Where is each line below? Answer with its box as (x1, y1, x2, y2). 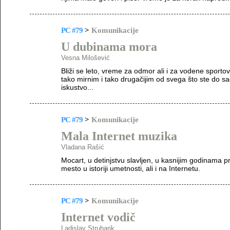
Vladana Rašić (61, 143, 104, 151)
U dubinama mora (61, 40, 157, 53)
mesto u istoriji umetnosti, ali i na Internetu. (61, 164, 200, 172)
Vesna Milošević (61, 54, 110, 62)
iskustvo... (61, 83, 93, 91)
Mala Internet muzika (61, 129, 177, 143)
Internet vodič (61, 210, 136, 224)
